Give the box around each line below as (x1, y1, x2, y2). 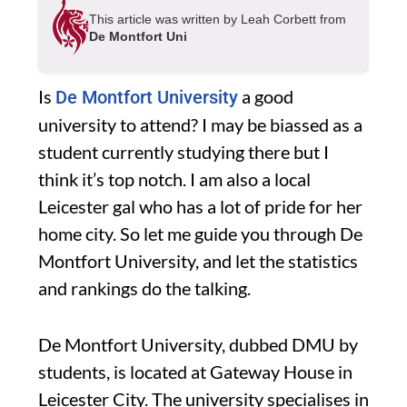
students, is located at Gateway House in (38, 360, 352, 382)
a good (238, 84, 293, 107)
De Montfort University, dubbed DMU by (38, 333, 358, 355)
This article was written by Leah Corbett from (89, 12, 346, 27)
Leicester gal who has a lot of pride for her (38, 194, 362, 217)
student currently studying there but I (38, 140, 329, 163)
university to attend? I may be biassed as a (38, 113, 362, 135)
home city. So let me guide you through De (38, 222, 362, 244)
